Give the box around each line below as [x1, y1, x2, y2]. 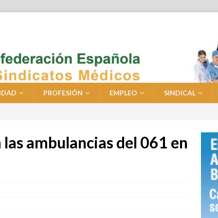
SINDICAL [164, 89, 196, 97]
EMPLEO [109, 89, 137, 97]
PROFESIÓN [43, 89, 83, 97]
